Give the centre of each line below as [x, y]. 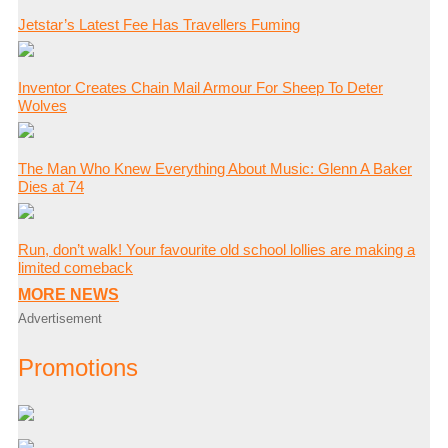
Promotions [78, 368]
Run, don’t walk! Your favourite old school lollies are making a [216, 250]
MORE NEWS [68, 295]
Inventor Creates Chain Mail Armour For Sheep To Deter [200, 88]
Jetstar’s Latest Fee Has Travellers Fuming [159, 25]
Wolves [42, 106]
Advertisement [60, 319]
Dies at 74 [51, 187]
